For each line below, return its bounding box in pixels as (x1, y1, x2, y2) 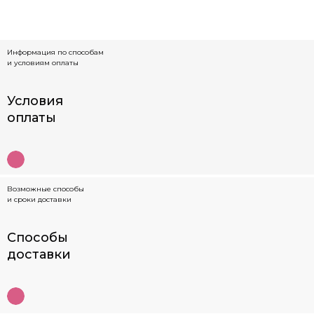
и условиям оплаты (7, 57, 78, 67)
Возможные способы (7, 184, 84, 193)
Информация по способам (7, 47, 104, 57)
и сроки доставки (7, 194, 71, 204)
